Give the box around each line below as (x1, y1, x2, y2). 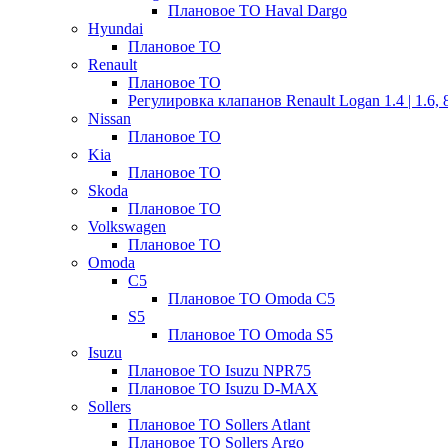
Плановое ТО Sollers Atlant (128, 416, 310, 433)
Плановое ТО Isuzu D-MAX (128, 380, 318, 397)
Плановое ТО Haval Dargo (168, 2, 347, 19)
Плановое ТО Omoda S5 (168, 326, 333, 343)
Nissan (88, 110, 131, 127)
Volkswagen (88, 218, 166, 235)
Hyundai (88, 20, 143, 37)
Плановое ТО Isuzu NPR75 (128, 362, 311, 379)
